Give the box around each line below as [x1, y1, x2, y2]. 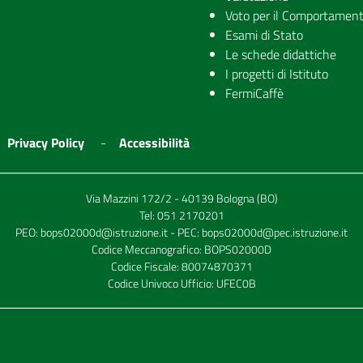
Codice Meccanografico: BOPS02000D [92, 241, 271, 258]
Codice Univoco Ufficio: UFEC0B [107, 275, 256, 292]
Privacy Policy [7, 133, 84, 152]
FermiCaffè [225, 83, 284, 103]
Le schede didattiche [225, 45, 336, 64]
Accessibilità [119, 133, 190, 152]
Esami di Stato [225, 25, 303, 45]
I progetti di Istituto [225, 64, 328, 83]
